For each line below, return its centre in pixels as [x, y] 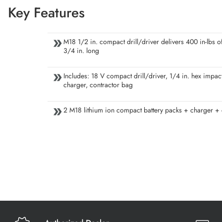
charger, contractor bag [98, 85]
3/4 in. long [81, 51]
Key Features [46, 13]
